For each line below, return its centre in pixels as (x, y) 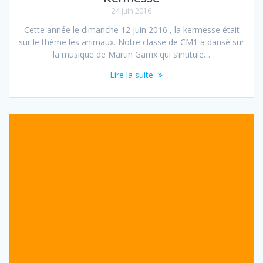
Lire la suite (131, 75)
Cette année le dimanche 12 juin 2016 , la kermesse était (131, 29)
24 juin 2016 (131, 11)
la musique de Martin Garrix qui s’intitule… (131, 54)
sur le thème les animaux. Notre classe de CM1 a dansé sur (131, 42)
